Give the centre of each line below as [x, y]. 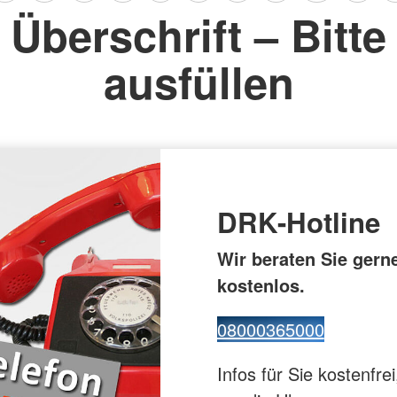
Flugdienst [366, 41]
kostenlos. [261, 284]
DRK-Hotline [298, 222]
